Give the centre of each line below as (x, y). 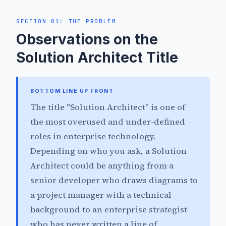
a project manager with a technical (101, 195)
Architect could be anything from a (102, 166)
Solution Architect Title (97, 58)
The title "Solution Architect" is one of (108, 107)
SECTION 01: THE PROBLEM (66, 21)
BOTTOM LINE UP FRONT (72, 91)
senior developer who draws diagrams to (114, 181)
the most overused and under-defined (108, 122)
